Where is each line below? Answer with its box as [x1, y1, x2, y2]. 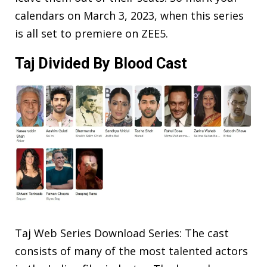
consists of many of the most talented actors [15, 243, 248, 258]
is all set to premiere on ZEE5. [15, 26, 171, 41]
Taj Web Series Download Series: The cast [15, 225, 229, 240]
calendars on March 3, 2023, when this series [15, 8, 244, 23]
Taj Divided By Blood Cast [15, 54, 187, 72]
